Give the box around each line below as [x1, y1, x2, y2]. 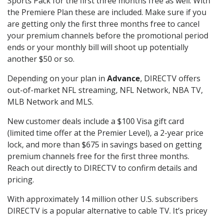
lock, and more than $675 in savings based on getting [7, 139, 202, 150]
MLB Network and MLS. [7, 96, 93, 108]
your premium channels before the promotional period [7, 30, 208, 41]
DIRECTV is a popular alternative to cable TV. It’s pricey [7, 205, 207, 217]
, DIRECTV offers [140, 73, 200, 84]
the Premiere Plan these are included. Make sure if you [7, 7, 206, 18]
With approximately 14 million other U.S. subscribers [7, 194, 198, 205]
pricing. [7, 174, 34, 185]
